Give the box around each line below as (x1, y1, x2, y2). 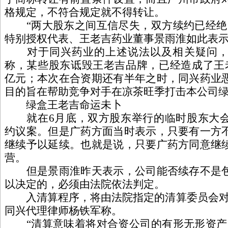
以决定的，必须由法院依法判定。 (5, 178, 165, 190)
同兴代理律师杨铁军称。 (5, 205, 122, 217)
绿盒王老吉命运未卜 (5, 99, 122, 111)
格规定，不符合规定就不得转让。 (5, 6, 165, 18)
